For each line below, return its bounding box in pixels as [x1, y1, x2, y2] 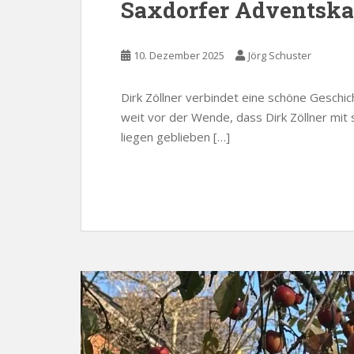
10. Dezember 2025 [134, 48, 224, 62]
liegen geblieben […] [121, 129, 230, 145]
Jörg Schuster [248, 48, 311, 62]
